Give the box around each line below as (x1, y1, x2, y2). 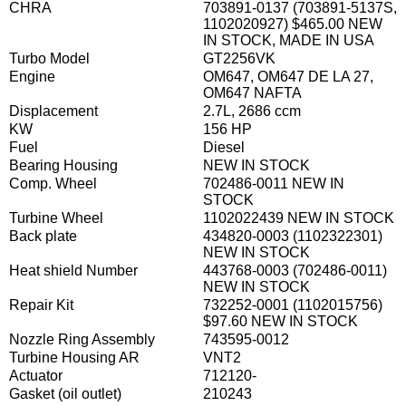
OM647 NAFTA (203, 84, 302, 101)
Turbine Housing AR (9, 349, 140, 365)
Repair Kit (9, 296, 73, 313)
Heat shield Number (9, 262, 138, 278)
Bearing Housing (9, 157, 118, 173)
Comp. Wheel (9, 175, 97, 191)
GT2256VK (203, 50, 275, 66)
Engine (9, 68, 55, 84)
